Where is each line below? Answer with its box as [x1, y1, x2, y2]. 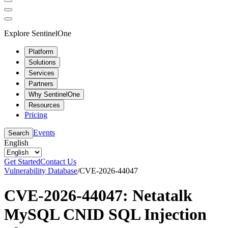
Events [33, 128, 55, 137]
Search [8, 129, 29, 137]
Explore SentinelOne [4, 28, 71, 38]
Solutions [28, 58, 56, 66]
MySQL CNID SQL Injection [4, 205, 207, 223]
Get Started [4, 157, 40, 166]
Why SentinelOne [28, 90, 80, 98]
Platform [28, 47, 53, 55]
